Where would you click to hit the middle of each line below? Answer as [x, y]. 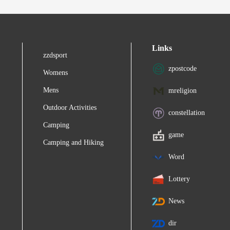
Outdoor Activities [70, 108]
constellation [187, 112]
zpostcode [183, 68]
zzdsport [55, 55]
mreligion [183, 90]
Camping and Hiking [73, 143]
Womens [55, 73]
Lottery [179, 179]
